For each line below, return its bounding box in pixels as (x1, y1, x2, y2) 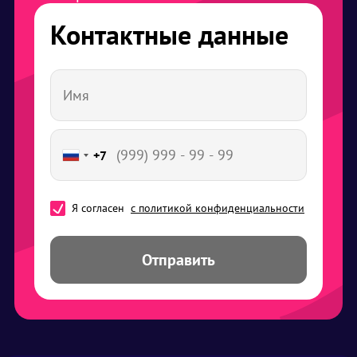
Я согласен (72, 201, 131, 216)
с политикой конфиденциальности (131, 201, 304, 216)
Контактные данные (50, 17, 288, 53)
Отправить (142, 249, 215, 271)
